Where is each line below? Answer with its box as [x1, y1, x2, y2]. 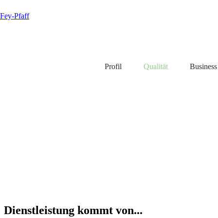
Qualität [144, 62, 172, 71]
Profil [105, 62, 126, 71]
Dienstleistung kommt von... [4, 204, 143, 217]
